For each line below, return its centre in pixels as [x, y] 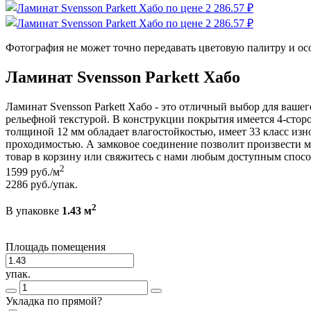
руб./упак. [54, 185]
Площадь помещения [56, 247]
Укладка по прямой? [54, 301]
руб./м [45, 172]
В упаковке [34, 211]
